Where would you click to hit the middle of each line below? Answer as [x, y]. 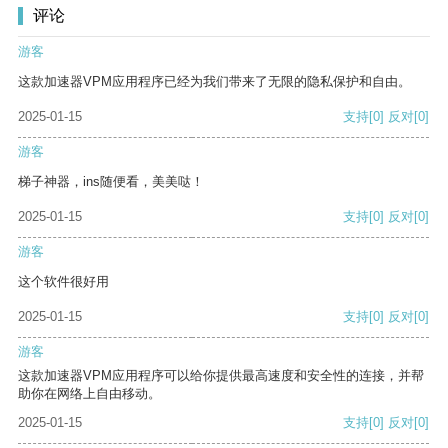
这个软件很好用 [63, 282]
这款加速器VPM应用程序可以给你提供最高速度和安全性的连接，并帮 [221, 376]
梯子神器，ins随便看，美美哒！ [111, 182]
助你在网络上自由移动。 [89, 394]
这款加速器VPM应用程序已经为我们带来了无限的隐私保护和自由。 [214, 82]
